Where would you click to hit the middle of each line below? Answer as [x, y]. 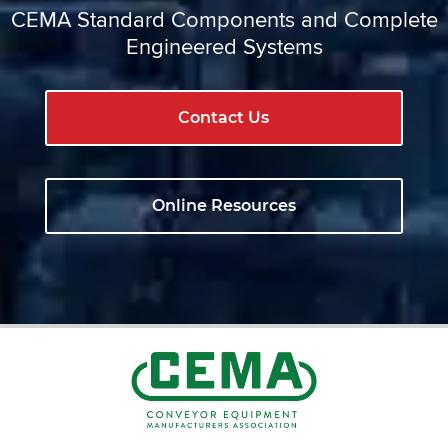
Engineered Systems [224, 45]
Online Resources [223, 205]
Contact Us [224, 117]
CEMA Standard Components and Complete [224, 18]
